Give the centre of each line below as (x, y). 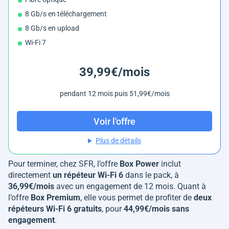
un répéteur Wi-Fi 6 (88, 175)
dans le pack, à (151, 175)
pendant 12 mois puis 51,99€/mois (114, 94)
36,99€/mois (31, 187)
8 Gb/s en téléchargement (66, 14)
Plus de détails (118, 141)
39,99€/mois (114, 72)
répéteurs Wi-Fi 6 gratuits (55, 209)
